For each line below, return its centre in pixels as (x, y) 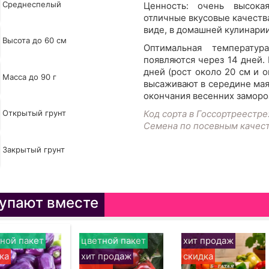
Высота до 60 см (34, 41)
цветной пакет (113, 240)
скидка (198, 256)
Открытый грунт (34, 113)
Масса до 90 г (29, 77)
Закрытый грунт (33, 149)
